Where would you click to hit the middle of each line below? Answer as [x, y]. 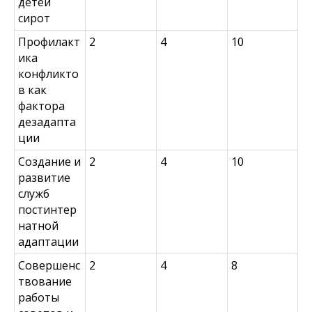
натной [38, 226]
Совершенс [49, 265]
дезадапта [47, 122]
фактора [41, 106]
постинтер [47, 210]
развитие [44, 178]
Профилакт [49, 42]
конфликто [48, 74]
